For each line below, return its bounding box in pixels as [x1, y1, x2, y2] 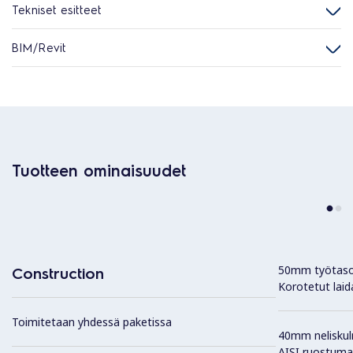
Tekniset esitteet [12, 2, 102, 17]
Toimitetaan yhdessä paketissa [12, 314, 172, 330]
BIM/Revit [12, 39, 66, 55]
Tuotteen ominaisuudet [12, 160, 186, 180]
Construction [12, 262, 104, 284]
